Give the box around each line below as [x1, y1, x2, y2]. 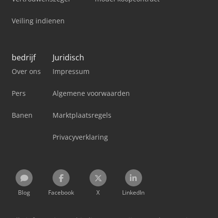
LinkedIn [122, 188, 145, 197]
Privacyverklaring [53, 132, 108, 142]
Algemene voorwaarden [53, 89, 130, 98]
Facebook [48, 188, 74, 197]
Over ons [12, 67, 41, 76]
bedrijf [12, 52, 36, 63]
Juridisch [53, 52, 84, 63]
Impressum [53, 67, 90, 76]
